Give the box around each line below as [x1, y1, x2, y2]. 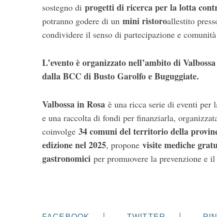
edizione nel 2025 [42, 139, 106, 152]
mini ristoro [123, 15, 167, 28]
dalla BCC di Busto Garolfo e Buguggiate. [42, 70, 199, 83]
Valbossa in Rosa [42, 98, 105, 111]
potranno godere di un [42, 15, 123, 27]
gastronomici [42, 152, 91, 165]
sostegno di [42, 1, 85, 14]
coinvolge [42, 125, 78, 138]
